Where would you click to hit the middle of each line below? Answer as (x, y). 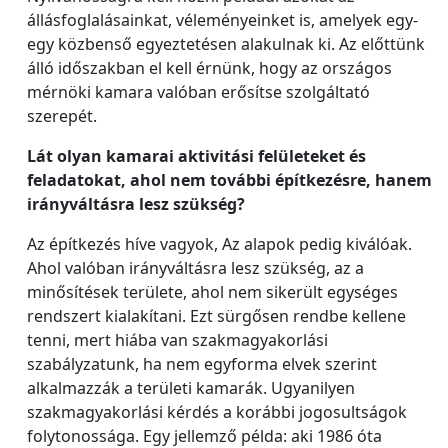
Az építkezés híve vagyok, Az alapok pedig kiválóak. (219, 244)
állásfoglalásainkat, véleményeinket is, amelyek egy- (222, 20)
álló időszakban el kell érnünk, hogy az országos (209, 68)
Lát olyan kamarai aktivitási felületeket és (196, 156)
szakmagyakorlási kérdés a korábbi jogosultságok (217, 412)
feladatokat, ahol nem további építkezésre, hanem (229, 180)
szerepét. (62, 116)
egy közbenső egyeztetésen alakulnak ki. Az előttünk (226, 44)
